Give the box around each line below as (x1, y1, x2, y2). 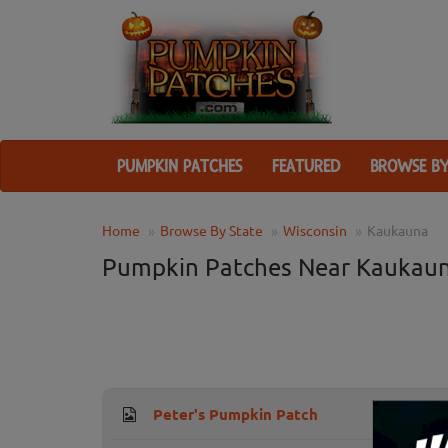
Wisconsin (283, 221, 347, 240)
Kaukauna (367, 221, 428, 240)
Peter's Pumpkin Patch (153, 404, 318, 425)
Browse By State (160, 221, 263, 240)
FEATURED (272, 155, 340, 178)
